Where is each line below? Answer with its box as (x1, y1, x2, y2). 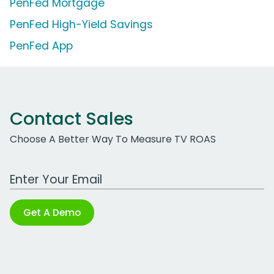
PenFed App (10, 39, 73, 54)
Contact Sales (10, 106, 133, 131)
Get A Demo (23, 206, 81, 220)
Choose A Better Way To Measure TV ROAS (10, 132, 216, 147)
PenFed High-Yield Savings (10, 17, 153, 32)
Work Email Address (9, 166, 105, 180)
